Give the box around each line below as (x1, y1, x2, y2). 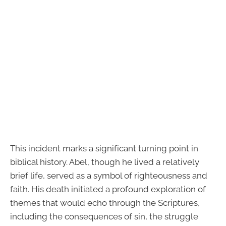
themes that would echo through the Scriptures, (10, 197, 200, 208)
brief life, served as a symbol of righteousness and (10, 170, 207, 181)
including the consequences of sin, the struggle (10, 211, 198, 221)
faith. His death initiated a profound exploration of (10, 184, 206, 194)
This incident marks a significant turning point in (10, 143, 198, 153)
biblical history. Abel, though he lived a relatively (10, 156, 199, 167)
